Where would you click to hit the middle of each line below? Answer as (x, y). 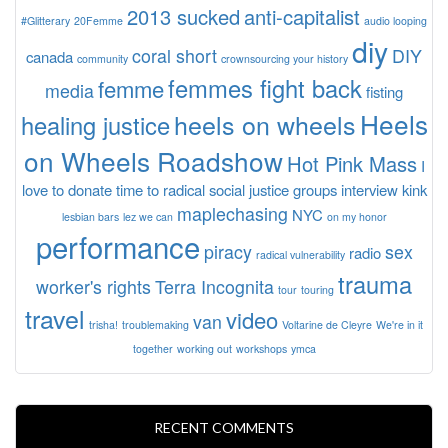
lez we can (147, 216)
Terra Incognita (214, 286)
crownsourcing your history (284, 58)
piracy (227, 251)
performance (117, 245)
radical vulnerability (300, 254)
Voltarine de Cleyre (327, 324)
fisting (384, 91)
